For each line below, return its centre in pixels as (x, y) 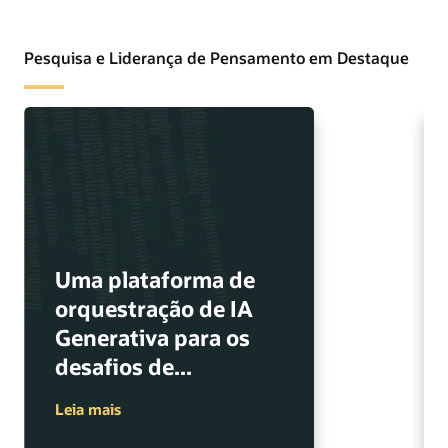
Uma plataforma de (154, 279)
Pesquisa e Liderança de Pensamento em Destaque (216, 57)
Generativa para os (152, 337)
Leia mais (87, 408)
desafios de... (123, 366)
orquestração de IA (153, 308)
